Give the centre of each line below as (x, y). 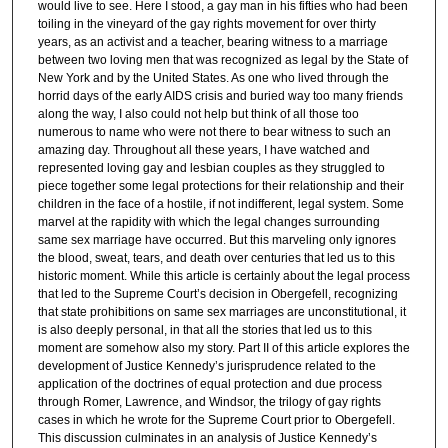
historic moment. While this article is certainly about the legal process (223, 276)
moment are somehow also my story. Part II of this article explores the (223, 348)
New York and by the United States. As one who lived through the (213, 78)
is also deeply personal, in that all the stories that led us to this (204, 330)
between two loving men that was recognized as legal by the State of (222, 60)
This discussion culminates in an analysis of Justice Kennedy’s (207, 438)
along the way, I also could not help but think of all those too (198, 114)
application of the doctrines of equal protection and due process (209, 384)
